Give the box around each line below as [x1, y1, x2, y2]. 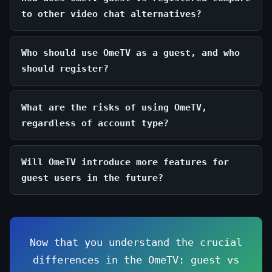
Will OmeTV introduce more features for [21, 157, 229, 168]
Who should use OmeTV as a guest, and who [21, 47, 240, 58]
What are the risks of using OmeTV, [21, 102, 207, 113]
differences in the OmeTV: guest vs [33, 254, 239, 266]
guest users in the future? [21, 172, 163, 183]
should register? [21, 63, 109, 74]
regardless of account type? [21, 118, 169, 129]
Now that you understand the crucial [30, 236, 242, 248]
